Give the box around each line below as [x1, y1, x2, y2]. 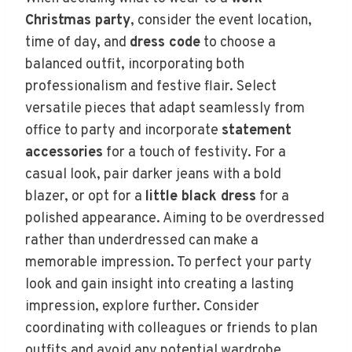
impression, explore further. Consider [25, 297, 259, 316]
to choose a [200, 33, 276, 52]
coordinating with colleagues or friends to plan [25, 319, 317, 338]
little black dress [145, 187, 256, 206]
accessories [25, 143, 103, 162]
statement [222, 121, 291, 140]
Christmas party [25, 11, 130, 30]
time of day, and [25, 33, 130, 52]
